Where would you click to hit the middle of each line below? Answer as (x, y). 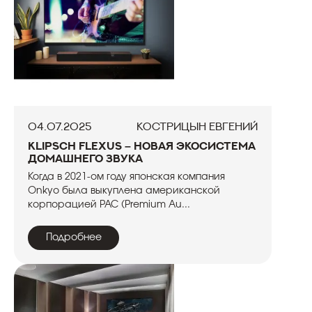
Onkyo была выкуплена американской (124, 191)
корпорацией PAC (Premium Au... (109, 205)
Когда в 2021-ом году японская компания (126, 177)
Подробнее (73, 237)
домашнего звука (85, 158)
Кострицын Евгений (197, 126)
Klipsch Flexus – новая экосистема (142, 146)
